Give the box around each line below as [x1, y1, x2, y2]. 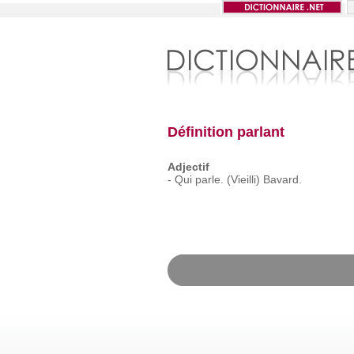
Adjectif [167, 160, 209, 173]
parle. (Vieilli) [194, 173, 260, 186]
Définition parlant [167, 124, 284, 140]
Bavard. [262, 173, 302, 186]
